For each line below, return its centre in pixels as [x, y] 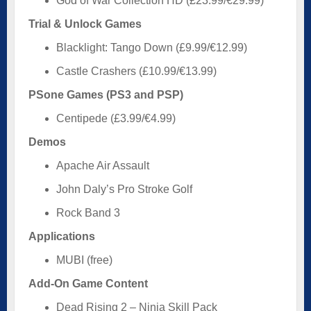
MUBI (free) [84, 260]
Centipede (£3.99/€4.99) [116, 118]
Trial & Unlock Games [85, 24]
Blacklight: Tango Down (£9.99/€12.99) [152, 47]
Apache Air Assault [103, 165]
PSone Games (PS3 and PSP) [106, 94]
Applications [62, 236]
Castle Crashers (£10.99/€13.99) [136, 71]
